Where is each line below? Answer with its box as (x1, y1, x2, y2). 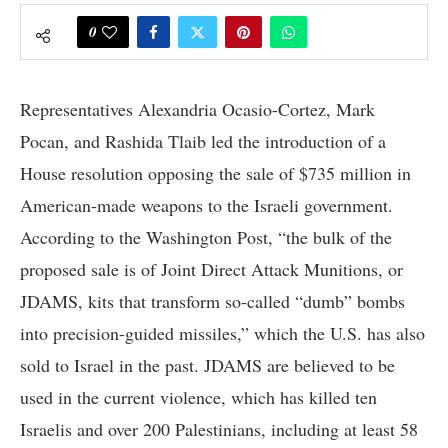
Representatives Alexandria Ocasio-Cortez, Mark (20, 97, 375, 122)
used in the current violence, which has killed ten (20, 385, 377, 410)
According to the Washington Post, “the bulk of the (20, 225, 392, 250)
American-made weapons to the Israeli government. (20, 193, 393, 218)
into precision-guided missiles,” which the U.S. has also (20, 321, 425, 346)
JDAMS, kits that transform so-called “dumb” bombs (20, 289, 405, 314)
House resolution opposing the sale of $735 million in (20, 161, 411, 186)
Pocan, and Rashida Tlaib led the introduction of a (20, 129, 386, 154)
